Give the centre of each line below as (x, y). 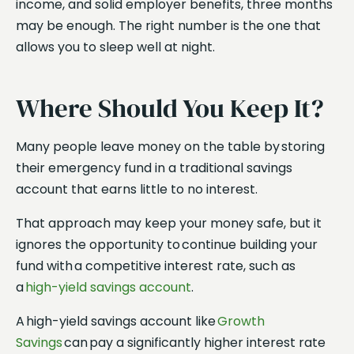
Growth (241, 321)
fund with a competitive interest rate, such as (156, 265)
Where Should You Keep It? (173, 107)
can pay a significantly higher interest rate (194, 342)
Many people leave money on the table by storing (170, 146)
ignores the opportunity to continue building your (167, 244)
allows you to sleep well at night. (117, 47)
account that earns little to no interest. (138, 189)
